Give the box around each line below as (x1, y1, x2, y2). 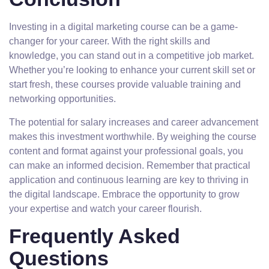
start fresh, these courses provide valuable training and (9, 79, 241, 89)
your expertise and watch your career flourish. (9, 204, 202, 214)
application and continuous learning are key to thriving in (9, 175, 249, 185)
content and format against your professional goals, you (9, 146, 243, 156)
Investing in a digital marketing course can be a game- (9, 22, 238, 32)
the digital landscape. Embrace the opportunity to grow (9, 189, 240, 199)
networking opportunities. (9, 94, 116, 104)
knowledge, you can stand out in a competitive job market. (9, 50, 254, 61)
